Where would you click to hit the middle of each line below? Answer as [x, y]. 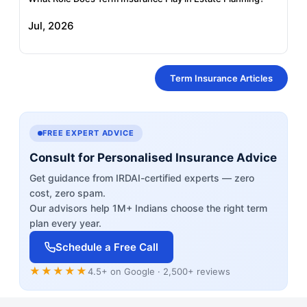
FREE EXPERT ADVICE [88, 133]
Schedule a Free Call [107, 247]
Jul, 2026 [51, 26]
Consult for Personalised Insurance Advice [153, 158]
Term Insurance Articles [221, 78]
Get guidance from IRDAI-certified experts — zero [142, 178]
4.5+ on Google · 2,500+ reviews [159, 271]
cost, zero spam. [67, 193]
